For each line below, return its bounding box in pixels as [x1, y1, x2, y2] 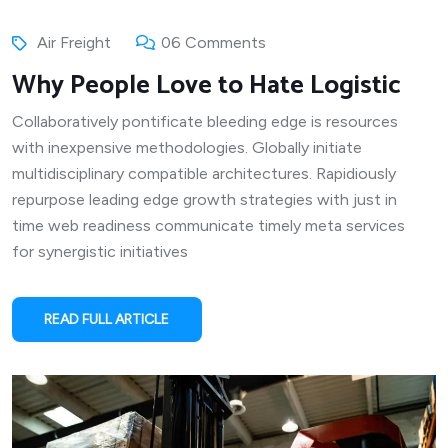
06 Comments [161, 32, 266, 52]
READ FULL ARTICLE [44, 310, 170, 328]
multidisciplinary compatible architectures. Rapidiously [12, 163, 396, 183]
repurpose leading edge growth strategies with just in [12, 189, 397, 209]
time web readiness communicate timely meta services [12, 215, 405, 235]
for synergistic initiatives [12, 241, 188, 261]
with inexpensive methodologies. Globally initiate [12, 137, 362, 157]
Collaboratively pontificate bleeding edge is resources [12, 111, 398, 131]
